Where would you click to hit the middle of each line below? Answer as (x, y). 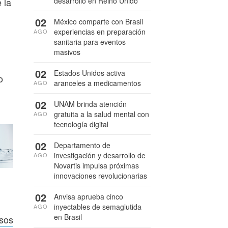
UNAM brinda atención (90, 104)
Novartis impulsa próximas (96, 165)
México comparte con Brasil (98, 21)
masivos (67, 52)
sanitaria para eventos (90, 42)
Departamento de (82, 145)
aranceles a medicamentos (97, 83)
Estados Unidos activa (90, 73)
